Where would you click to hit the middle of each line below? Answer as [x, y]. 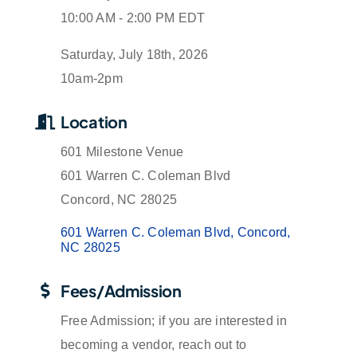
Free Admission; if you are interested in [174, 321]
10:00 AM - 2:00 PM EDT [133, 18]
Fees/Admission [121, 291]
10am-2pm [92, 79]
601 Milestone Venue [122, 152]
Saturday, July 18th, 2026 [134, 55]
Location [94, 122]
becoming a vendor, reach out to [154, 345]
